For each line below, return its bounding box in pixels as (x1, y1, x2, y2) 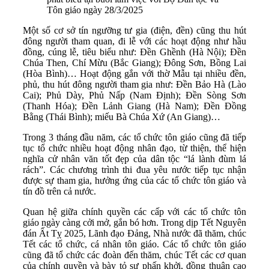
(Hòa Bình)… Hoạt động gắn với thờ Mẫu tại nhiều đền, (23, 68, 246, 79)
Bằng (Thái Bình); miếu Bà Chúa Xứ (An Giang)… (23, 112, 220, 122)
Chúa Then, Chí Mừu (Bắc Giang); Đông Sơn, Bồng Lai (23, 58, 246, 68)
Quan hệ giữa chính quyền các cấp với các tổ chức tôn (23, 207, 246, 217)
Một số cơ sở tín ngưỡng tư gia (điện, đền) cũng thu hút (23, 25, 246, 36)
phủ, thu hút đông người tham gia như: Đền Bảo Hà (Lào (23, 79, 246, 90)
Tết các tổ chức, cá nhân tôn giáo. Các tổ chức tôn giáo (23, 239, 246, 250)
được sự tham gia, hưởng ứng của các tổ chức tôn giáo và (23, 175, 246, 186)
